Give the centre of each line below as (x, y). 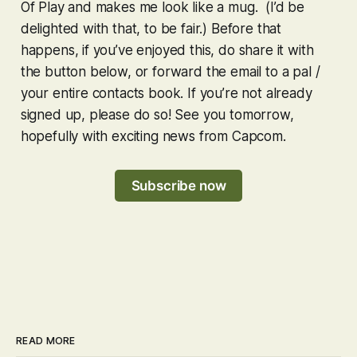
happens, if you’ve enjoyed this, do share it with (167, 50)
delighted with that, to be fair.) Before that (151, 28)
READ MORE (46, 341)
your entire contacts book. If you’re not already (166, 93)
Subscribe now (178, 185)
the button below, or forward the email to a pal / (170, 71)
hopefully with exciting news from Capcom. (153, 136)
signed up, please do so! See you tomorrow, (157, 114)
